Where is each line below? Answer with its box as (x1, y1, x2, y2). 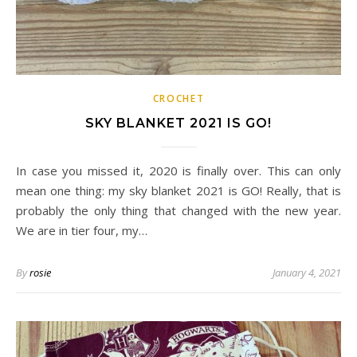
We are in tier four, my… (16, 222, 147, 239)
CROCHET (152, 92, 205, 106)
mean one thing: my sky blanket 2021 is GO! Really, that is (16, 182, 341, 199)
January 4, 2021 (273, 265, 341, 280)
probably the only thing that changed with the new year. (16, 202, 341, 219)
